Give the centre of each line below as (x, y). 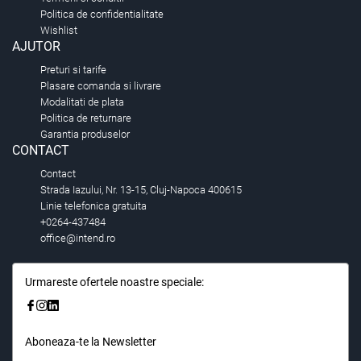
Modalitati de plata (82, 102)
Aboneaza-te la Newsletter (91, 342)
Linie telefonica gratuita (93, 206)
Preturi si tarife (73, 70)
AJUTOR (36, 47)
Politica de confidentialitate (102, 15)
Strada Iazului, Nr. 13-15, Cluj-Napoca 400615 (141, 190)
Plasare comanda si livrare (101, 86)
